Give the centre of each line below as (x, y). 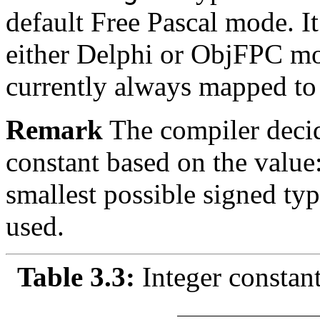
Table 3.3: (80, 276)
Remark (54, 129)
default (45, 21)
